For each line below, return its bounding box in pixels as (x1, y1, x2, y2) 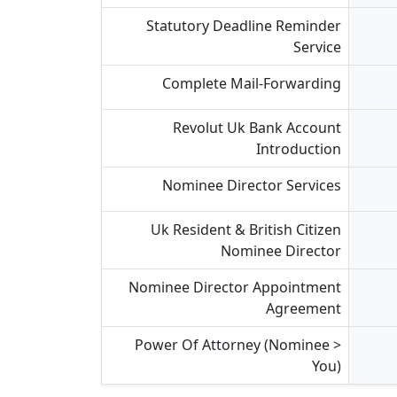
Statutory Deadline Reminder (146, 16, 341, 35)
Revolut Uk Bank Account (173, 118, 341, 137)
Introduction (256, 139, 341, 159)
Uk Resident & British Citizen (151, 220, 341, 239)
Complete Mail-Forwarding (162, 74, 341, 93)
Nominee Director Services (162, 175, 341, 195)
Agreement (266, 299, 341, 318)
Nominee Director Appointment (128, 277, 341, 297)
